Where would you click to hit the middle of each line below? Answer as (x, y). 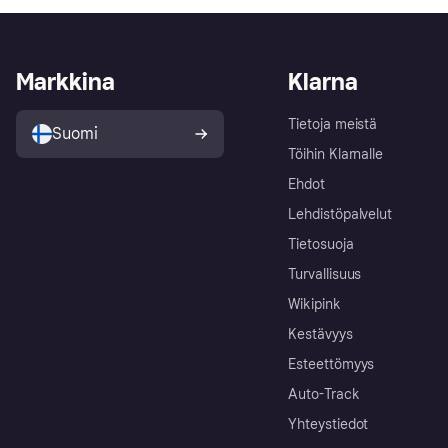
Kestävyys (320, 334)
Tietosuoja (321, 244)
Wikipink (314, 304)
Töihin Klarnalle (336, 154)
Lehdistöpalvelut (340, 214)
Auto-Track (324, 394)
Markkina (65, 81)
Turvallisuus (325, 274)
